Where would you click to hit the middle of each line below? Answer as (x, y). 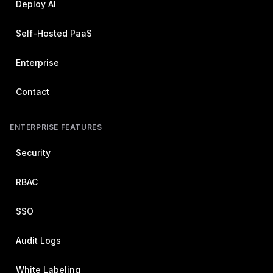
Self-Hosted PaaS (54, 33)
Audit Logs (38, 240)
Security (33, 153)
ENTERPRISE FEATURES (56, 127)
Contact (33, 92)
